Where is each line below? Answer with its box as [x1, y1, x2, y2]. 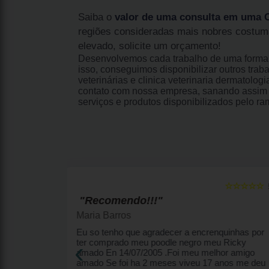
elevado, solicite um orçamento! [78, 40, 221, 52]
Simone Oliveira [87, 210, 156, 220]
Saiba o [78, 11, 115, 23]
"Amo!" [90, 194, 129, 207]
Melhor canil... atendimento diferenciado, [87, 226, 245, 237]
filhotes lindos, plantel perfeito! [87, 237, 204, 247]
